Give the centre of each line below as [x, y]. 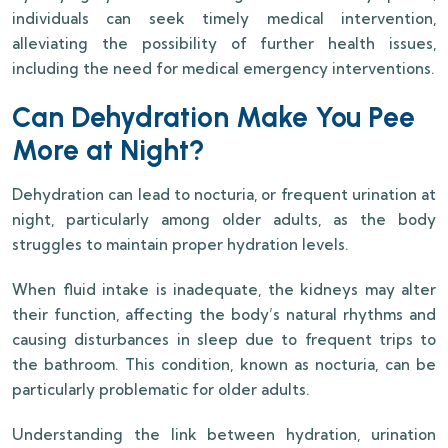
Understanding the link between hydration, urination [224, 435]
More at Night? [108, 150]
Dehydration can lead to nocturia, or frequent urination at [224, 195]
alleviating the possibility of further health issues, [224, 44]
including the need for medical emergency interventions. [223, 69]
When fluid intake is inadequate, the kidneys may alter [224, 290]
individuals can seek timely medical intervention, [224, 19]
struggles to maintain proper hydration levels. [180, 245]
